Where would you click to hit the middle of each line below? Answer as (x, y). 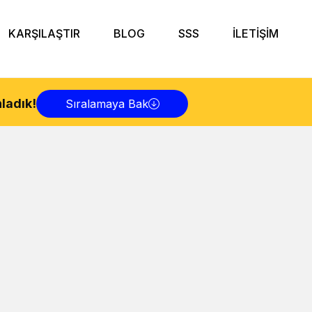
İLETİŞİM (256, 33)
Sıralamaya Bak (107, 103)
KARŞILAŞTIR (44, 33)
